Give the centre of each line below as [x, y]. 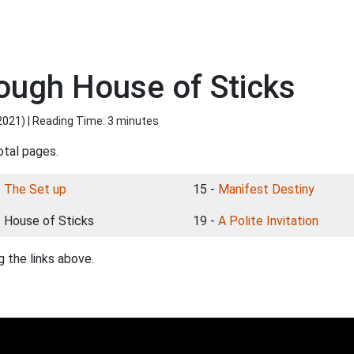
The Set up [35, 189]
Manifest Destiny [266, 189]
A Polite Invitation [268, 221]
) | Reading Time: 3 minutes [90, 121]
